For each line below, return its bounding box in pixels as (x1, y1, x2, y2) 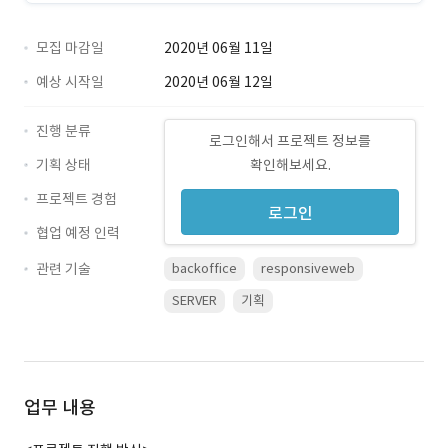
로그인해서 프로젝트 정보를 (209, 132, 371, 150)
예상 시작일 (36, 73, 104, 91)
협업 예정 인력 (36, 224, 120, 242)
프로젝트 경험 (36, 190, 117, 208)
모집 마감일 (36, 39, 104, 57)
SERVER (172, 292, 217, 309)
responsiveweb (261, 260, 355, 277)
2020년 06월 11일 (164, 39, 273, 57)
